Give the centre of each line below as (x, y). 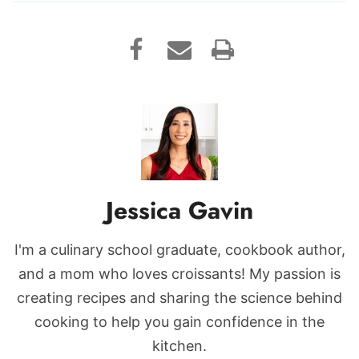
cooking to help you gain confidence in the (179, 322)
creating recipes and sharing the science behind (179, 298)
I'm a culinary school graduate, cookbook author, (179, 250)
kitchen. (179, 346)
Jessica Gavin (179, 211)
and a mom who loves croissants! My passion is (179, 274)
